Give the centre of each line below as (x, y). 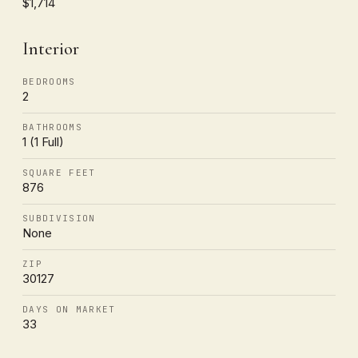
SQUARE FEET (59, 172)
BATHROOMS (52, 127)
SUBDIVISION (59, 218)
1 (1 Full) (43, 141)
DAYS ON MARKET (69, 309)
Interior (51, 48)
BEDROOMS (49, 81)
